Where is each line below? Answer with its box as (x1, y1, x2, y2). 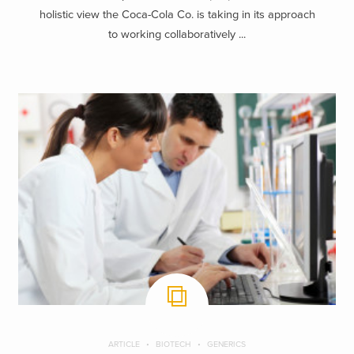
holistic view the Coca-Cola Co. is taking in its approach (39, 7, 315, 21)
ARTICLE (108, 338, 140, 349)
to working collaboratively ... (108, 27, 246, 41)
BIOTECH (156, 338, 191, 349)
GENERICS (207, 338, 246, 349)
